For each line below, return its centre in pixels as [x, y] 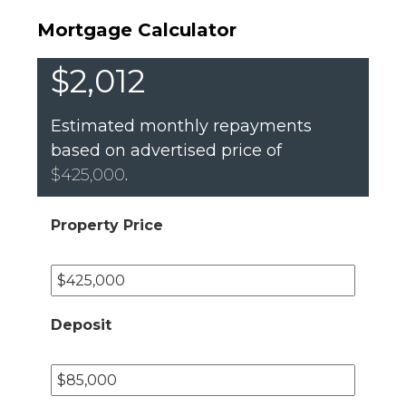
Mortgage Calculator [137, 30]
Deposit [81, 325]
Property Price [107, 225]
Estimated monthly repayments [181, 126]
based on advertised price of [166, 150]
